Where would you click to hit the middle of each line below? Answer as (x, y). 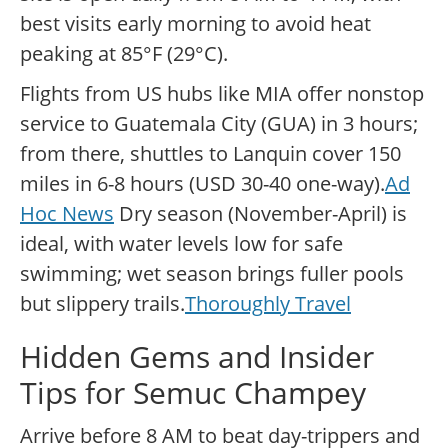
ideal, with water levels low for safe (181, 244)
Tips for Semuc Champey (193, 393)
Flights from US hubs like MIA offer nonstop (222, 94)
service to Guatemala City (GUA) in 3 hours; (219, 124)
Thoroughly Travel (268, 304)
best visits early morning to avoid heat (195, 24)
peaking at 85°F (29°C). (124, 54)
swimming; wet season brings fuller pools (212, 274)
